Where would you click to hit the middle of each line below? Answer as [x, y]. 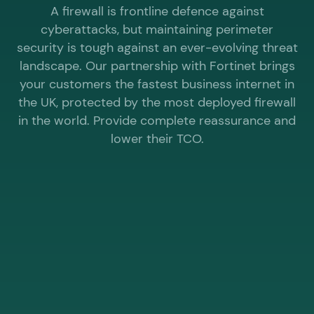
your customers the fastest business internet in [157, 83]
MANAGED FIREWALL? [89, 284]
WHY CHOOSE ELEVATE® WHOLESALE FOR [153, 273]
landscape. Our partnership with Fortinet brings [157, 65]
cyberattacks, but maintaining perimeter [157, 29]
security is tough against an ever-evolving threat [157, 47]
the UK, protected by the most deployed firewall [157, 102]
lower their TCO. [157, 138]
